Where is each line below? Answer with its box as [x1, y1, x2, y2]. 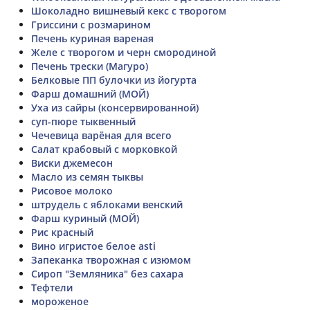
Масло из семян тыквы [31, 170, 143, 183]
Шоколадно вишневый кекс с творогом [31, 3, 226, 17]
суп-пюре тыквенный [31, 114, 136, 128]
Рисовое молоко [31, 183, 113, 197]
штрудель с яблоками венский [31, 197, 183, 211]
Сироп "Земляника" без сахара [31, 266, 183, 280]
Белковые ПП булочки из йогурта [31, 73, 197, 86]
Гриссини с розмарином [31, 17, 151, 31]
